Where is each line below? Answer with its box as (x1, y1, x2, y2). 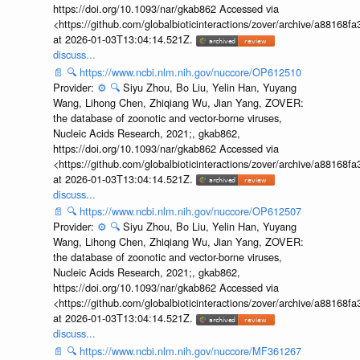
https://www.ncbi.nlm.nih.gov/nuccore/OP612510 (79, 63, 301, 80)
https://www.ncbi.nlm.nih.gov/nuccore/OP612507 (79, 203, 301, 219)
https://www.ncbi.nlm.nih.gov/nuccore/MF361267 (79, 342, 301, 358)
